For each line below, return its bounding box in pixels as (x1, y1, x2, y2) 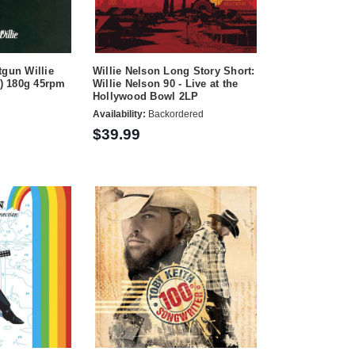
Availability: (92, 108, 146, 120)
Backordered (145, 108, 204, 120)
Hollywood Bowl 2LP (92, 90, 199, 103)
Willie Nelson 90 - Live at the (92, 78, 239, 90)
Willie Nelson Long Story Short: (92, 65, 255, 78)
